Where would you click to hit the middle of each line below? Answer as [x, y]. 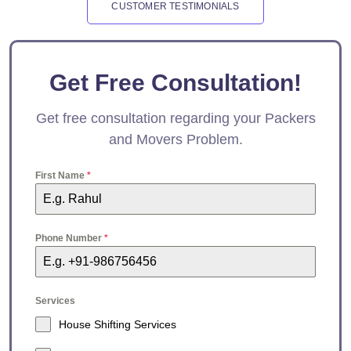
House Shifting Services [118, 325]
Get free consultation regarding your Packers [175, 119]
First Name [62, 176]
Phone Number [70, 239]
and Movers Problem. [175, 140]
